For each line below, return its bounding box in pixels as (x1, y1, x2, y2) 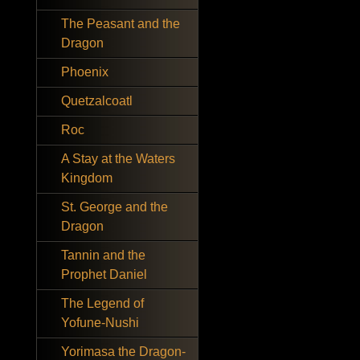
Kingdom (61, 171, 112, 185)
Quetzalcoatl (61, 94, 133, 108)
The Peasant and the (61, 17, 180, 31)
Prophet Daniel (61, 268, 147, 281)
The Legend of (61, 297, 144, 310)
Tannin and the (61, 248, 145, 262)
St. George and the (61, 200, 168, 214)
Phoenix (61, 65, 108, 79)
